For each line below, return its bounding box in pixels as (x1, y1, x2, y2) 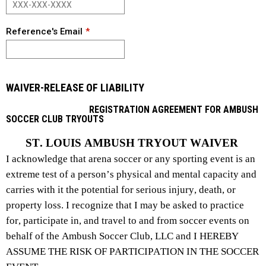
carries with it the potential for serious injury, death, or (6, 184, 236, 195)
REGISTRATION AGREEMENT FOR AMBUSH (6, 104, 258, 115)
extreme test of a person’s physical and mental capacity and (6, 169, 256, 180)
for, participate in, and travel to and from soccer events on (6, 215, 249, 226)
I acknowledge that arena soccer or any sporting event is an (6, 153, 255, 164)
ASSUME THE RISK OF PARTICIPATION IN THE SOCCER (6, 246, 259, 257)
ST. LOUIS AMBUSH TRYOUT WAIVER (25, 137, 238, 149)
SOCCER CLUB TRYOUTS (6, 113, 104, 125)
